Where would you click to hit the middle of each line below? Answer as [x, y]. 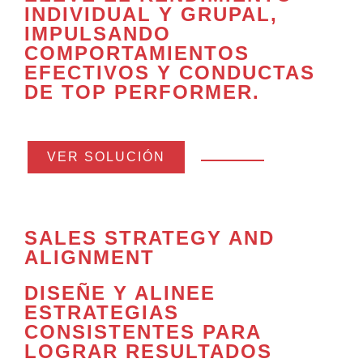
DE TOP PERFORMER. [142, 92]
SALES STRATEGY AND [149, 238]
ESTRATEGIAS [102, 313]
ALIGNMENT [90, 258]
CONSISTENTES [110, 332]
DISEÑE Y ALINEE [120, 293]
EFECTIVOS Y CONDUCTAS [170, 73]
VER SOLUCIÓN [106, 157]
